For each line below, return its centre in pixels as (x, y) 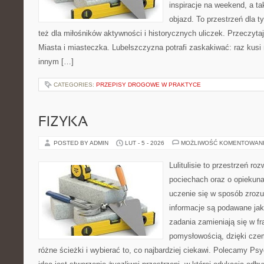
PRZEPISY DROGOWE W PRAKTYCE (148, 85)
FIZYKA (63, 123)
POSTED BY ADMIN (82, 143)
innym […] (56, 62)
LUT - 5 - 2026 (145, 143)
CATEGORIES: (75, 85)
